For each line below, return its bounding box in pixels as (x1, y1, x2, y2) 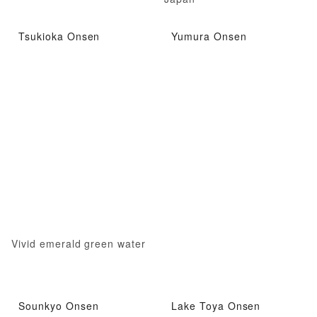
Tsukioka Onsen (18, 28, 100, 43)
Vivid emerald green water (11, 236, 146, 250)
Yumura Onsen (171, 28, 247, 43)
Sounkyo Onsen (18, 299, 99, 313)
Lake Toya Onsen (171, 299, 261, 313)
